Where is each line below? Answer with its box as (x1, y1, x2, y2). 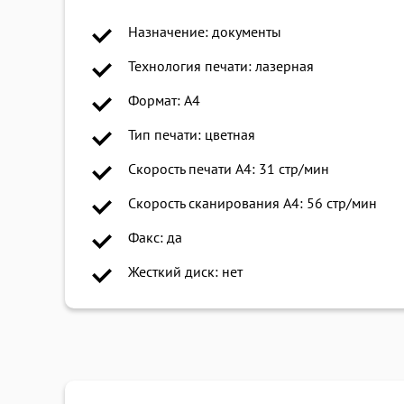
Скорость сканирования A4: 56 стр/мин (128, 196, 377, 213)
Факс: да (128, 230, 182, 247)
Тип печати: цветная (128, 127, 255, 144)
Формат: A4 (128, 93, 200, 110)
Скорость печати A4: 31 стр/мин (128, 161, 329, 179)
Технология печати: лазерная (128, 59, 314, 76)
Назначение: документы (128, 24, 281, 41)
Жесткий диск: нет (128, 264, 243, 281)
